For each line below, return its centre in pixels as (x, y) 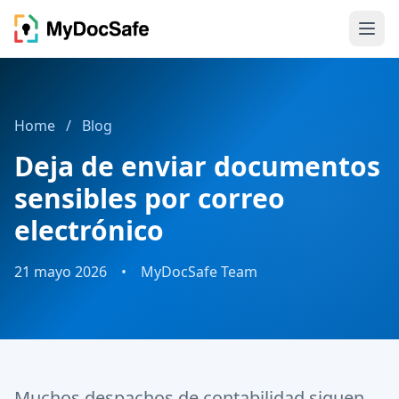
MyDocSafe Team (199, 272)
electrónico (89, 230)
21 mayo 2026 (61, 272)
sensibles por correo (150, 198)
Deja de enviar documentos (197, 166)
